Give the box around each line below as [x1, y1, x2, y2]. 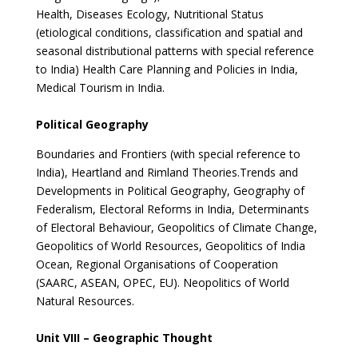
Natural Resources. [35, 293, 134, 308]
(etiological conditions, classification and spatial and [35, 25, 303, 40]
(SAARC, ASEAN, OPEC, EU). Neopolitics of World [35, 275, 289, 290]
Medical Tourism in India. [35, 80, 165, 95]
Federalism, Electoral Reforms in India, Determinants [35, 201, 309, 217]
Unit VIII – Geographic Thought [35, 330, 213, 345]
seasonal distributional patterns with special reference [35, 43, 314, 58]
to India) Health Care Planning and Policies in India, [35, 62, 298, 77]
